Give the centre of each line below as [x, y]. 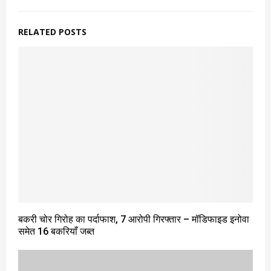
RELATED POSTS [52, 31]
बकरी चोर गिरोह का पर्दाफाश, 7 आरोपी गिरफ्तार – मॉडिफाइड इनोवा [134, 220]
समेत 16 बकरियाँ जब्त [56, 232]
